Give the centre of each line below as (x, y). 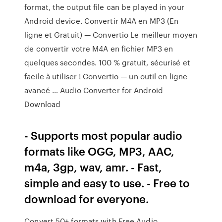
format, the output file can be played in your (104, 7)
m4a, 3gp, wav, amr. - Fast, (93, 167)
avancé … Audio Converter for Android (94, 90)
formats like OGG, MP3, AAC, (100, 151)
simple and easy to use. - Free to (107, 183)
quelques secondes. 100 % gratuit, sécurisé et (107, 62)
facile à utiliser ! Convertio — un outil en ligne (106, 76)
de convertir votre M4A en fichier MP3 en (99, 49)
